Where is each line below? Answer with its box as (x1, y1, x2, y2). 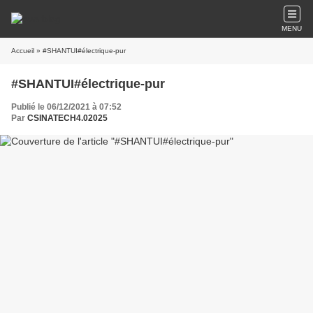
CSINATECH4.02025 (27, 113, 108, 123)
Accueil (11, 47, 34, 54)
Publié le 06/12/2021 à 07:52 (11, 102, 122, 112)
